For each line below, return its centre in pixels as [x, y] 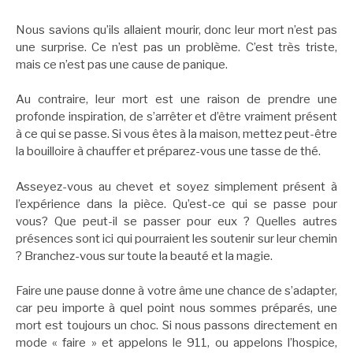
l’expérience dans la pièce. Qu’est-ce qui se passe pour [176, 204]
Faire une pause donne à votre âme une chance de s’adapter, [176, 291]
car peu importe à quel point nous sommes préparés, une [176, 308]
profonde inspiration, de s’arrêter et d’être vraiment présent [176, 117]
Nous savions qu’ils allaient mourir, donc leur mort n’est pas [176, 30]
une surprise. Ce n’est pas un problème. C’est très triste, [176, 47]
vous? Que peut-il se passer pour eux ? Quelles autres [176, 221]
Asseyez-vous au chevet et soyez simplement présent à [176, 186]
